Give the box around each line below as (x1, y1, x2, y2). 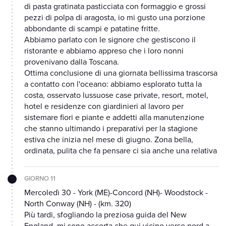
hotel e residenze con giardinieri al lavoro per (24, 101, 184, 112)
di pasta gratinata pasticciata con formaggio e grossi (24, 2, 206, 12)
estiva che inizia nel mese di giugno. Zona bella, (24, 135, 193, 145)
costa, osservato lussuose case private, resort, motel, (24, 90, 208, 101)
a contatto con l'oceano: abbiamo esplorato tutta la (24, 79, 202, 90)
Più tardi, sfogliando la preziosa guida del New (24, 210, 187, 220)
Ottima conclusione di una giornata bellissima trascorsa (24, 68, 217, 79)
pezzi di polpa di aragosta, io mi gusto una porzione (24, 13, 205, 23)
